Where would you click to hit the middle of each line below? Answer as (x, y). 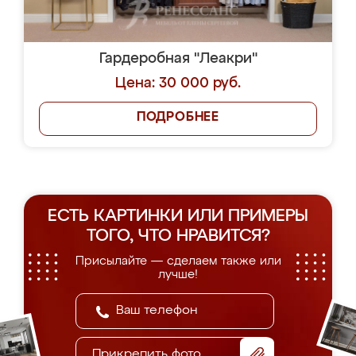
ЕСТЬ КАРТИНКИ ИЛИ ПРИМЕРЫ (178, 217)
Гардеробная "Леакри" (178, 59)
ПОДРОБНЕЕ (178, 118)
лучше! (178, 275)
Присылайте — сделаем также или (178, 261)
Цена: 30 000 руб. (178, 83)
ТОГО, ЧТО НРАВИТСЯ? (178, 236)
